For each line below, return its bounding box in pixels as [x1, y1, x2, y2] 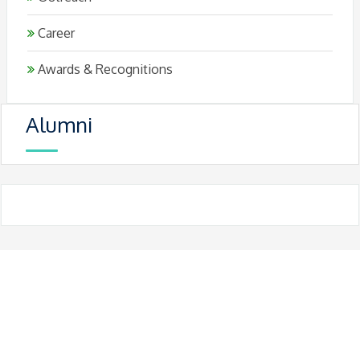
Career [35, 25, 75, 41]
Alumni [26, 111, 92, 137]
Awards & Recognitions [35, 61, 173, 77]
